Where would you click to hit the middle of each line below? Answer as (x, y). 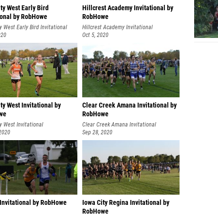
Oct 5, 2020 (95, 35)
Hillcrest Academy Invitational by (128, 8)
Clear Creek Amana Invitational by (129, 105)
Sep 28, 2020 (97, 132)
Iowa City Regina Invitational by (126, 203)
